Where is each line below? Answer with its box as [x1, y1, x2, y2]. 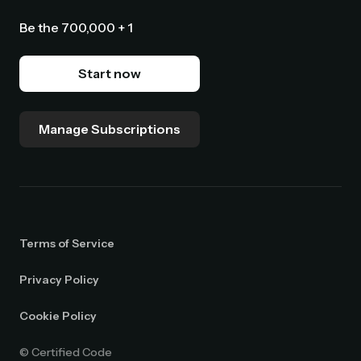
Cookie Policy [19, 308, 97, 323]
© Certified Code [19, 344, 112, 359]
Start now [78, 64, 141, 81]
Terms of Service [19, 235, 114, 251]
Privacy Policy [19, 272, 99, 287]
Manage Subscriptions [39, 120, 180, 137]
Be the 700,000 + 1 [19, 19, 133, 35]
